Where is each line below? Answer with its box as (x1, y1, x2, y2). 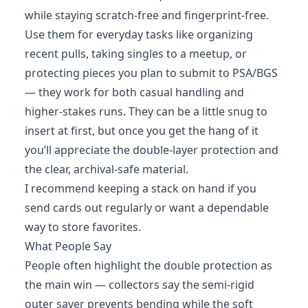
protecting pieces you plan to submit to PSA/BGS (25, 65, 278, 80)
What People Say (25, 238, 111, 254)
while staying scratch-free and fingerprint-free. (25, 7, 269, 23)
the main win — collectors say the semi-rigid (25, 276, 254, 292)
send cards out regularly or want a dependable (25, 199, 269, 215)
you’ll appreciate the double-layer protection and (25, 142, 278, 157)
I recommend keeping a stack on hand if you (25, 180, 256, 196)
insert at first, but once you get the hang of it (25, 122, 258, 138)
